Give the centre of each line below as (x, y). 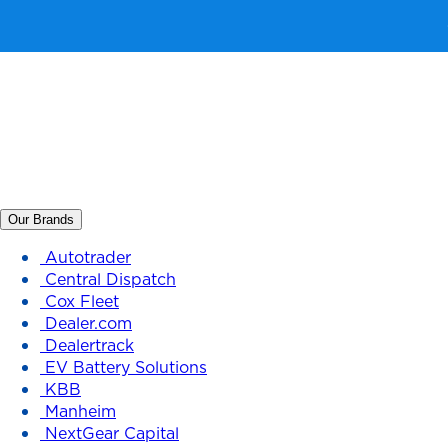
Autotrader (88, 257)
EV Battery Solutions (126, 367)
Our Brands (41, 219)
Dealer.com (88, 323)
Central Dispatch (110, 279)
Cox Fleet (82, 301)
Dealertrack (89, 345)
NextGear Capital (112, 433)
